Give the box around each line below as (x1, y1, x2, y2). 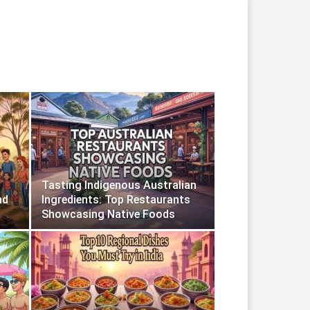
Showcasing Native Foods (42, 207, 175, 221)
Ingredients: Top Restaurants (42, 192, 190, 206)
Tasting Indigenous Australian (42, 178, 197, 192)
